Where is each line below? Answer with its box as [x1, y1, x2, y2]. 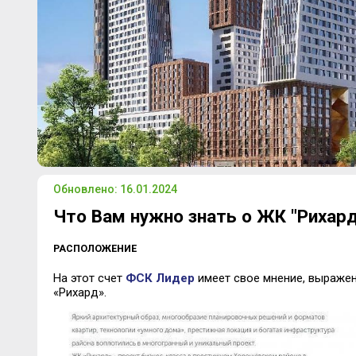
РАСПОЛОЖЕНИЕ [52, 242, 137, 255]
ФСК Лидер [125, 271, 195, 286]
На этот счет [52, 271, 126, 286]
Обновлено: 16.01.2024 [52, 183, 177, 195]
